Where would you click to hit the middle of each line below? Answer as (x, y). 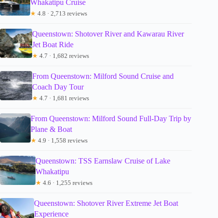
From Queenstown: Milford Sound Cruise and (103, 76)
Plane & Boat (52, 129)
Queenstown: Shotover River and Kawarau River (108, 34)
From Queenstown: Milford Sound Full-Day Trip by (111, 119)
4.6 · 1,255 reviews (67, 183)
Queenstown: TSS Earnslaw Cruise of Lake (103, 161)
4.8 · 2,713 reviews (61, 14)
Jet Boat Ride (53, 45)
